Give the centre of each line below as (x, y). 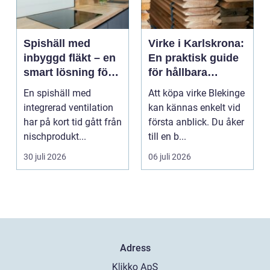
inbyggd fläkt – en (70, 58)
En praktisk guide (193, 58)
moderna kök (57, 87)
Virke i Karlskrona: (196, 44)
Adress (135, 248)
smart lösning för (68, 73)
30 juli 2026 (45, 157)
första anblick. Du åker (196, 122)
